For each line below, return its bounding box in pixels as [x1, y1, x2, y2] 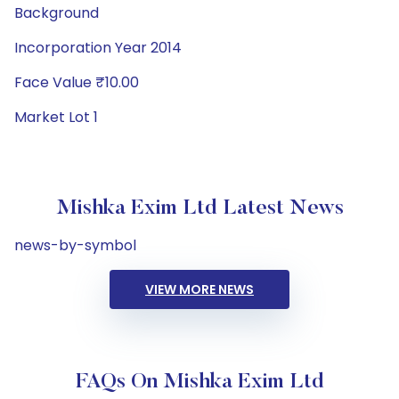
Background [14, 3, 99, 23]
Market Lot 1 [14, 107, 98, 127]
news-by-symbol [14, 235, 136, 256]
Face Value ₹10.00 [14, 72, 139, 93]
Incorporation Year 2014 [14, 37, 182, 58]
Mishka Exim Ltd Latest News [55, 198, 344, 219]
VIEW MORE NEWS [145, 281, 254, 298]
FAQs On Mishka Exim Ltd [75, 371, 324, 393]
